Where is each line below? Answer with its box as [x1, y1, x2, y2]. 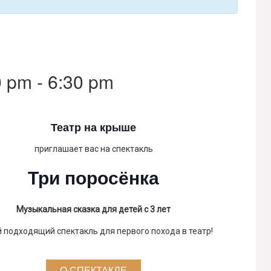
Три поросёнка [28, 163, 160, 190]
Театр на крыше [51, 119, 137, 135]
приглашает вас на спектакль [34, 143, 153, 154]
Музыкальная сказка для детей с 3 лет [16, 204, 171, 214]
